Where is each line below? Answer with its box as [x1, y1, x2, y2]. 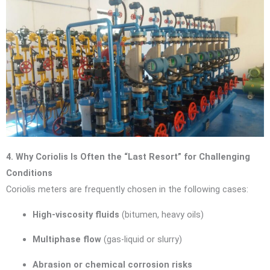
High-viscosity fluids [32, 209, 119, 220]
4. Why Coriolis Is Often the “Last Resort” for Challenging [6, 151, 250, 162]
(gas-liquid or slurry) [101, 234, 182, 245]
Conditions [6, 167, 52, 178]
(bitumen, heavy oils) [119, 209, 204, 220]
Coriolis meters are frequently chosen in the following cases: [6, 183, 248, 195]
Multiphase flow [32, 234, 101, 245]
